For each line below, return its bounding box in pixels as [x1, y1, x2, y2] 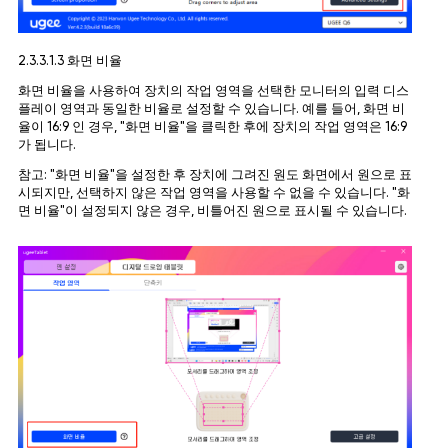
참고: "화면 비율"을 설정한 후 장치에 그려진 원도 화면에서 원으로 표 [17, 168, 412, 182]
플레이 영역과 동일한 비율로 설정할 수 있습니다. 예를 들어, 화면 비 [17, 102, 405, 116]
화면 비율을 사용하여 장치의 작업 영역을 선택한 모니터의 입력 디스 [17, 84, 409, 98]
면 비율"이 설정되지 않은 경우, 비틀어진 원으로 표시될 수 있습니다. [17, 204, 407, 218]
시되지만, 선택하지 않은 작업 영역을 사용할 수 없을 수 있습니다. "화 [17, 186, 410, 200]
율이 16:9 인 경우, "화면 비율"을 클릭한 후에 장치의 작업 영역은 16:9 [17, 120, 407, 134]
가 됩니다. [17, 138, 76, 152]
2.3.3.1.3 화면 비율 [17, 54, 122, 68]
